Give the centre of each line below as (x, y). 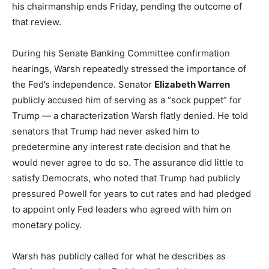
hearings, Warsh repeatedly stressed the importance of (129, 68)
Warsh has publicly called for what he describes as (119, 256)
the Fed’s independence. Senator (83, 84)
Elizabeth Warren (192, 84)
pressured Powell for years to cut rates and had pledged (131, 193)
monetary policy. (47, 225)
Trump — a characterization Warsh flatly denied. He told (130, 115)
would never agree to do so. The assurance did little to (128, 162)
